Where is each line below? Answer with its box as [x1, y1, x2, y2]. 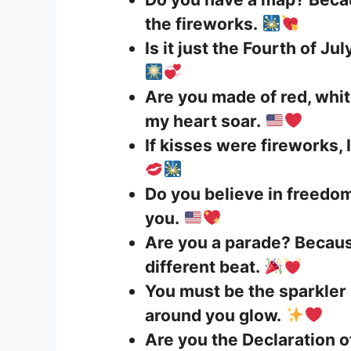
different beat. [145, 257, 260, 277]
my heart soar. [145, 111, 261, 132]
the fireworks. [145, 14, 258, 34]
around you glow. [145, 306, 281, 326]
